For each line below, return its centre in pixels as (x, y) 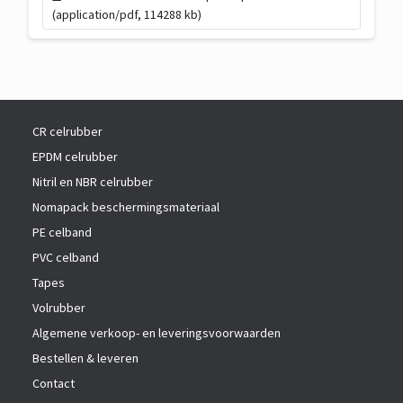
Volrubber (59, 308)
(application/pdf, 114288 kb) (127, 15)
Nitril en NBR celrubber (93, 182)
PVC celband (66, 258)
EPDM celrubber (75, 157)
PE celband (62, 233)
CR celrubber (67, 132)
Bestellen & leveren (85, 358)
